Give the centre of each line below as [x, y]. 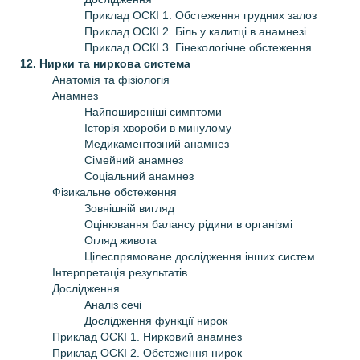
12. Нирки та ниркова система [105, 63]
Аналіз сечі [113, 304]
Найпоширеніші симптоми [153, 111]
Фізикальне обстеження [115, 192]
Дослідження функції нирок [156, 320]
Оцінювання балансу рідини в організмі [188, 224]
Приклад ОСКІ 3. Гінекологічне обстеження [198, 47]
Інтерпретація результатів [120, 272]
